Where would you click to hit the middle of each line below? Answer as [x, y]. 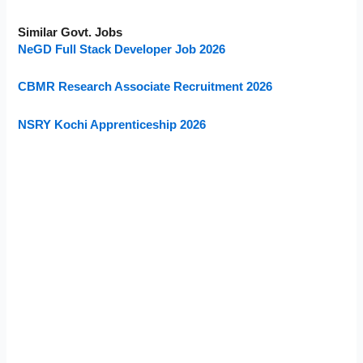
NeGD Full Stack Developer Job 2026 [122, 49]
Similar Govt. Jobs [70, 32]
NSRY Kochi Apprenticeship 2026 [112, 124]
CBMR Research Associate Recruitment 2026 [145, 87]
